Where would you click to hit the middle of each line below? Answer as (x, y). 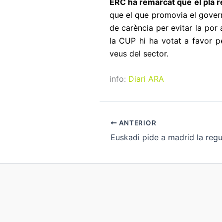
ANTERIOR (137, 123)
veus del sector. (139, 53)
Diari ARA (146, 79)
